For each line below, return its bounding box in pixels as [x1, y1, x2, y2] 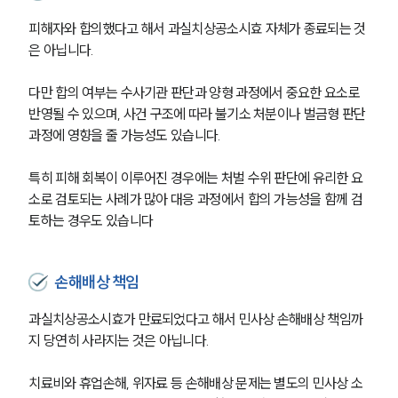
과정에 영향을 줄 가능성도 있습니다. [28, 125, 221, 144]
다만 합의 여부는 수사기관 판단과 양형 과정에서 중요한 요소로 [28, 83, 363, 101]
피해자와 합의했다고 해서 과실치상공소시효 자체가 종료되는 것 [28, 19, 366, 37]
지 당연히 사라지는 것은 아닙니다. [28, 330, 210, 349]
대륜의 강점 [159, 255, 239, 278]
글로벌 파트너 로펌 [135, 291, 263, 314]
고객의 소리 [152, 308, 231, 331]
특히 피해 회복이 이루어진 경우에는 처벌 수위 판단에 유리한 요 [28, 168, 363, 187]
